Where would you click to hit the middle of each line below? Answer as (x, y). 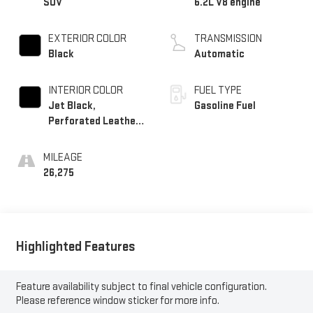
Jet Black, (72, 105)
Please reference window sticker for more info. (117, 301)
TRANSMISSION (228, 38)
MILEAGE (63, 157)
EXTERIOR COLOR (87, 38)
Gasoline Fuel (225, 105)
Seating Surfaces (89, 136)
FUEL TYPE (218, 90)
